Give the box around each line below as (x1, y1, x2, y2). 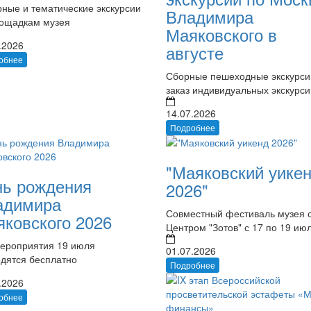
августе (165, 40, 224, 65)
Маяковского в (165, 22, 277, 47)
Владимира (165, 3, 253, 28)
